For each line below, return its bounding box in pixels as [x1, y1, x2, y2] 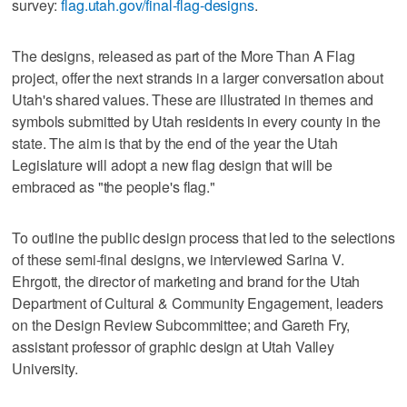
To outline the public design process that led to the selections [12, 227, 395, 249]
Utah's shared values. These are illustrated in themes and [12, 89, 374, 111]
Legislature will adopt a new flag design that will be [12, 154, 333, 176]
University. [12, 358, 78, 380]
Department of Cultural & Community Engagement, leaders [12, 293, 383, 314]
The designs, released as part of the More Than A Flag [12, 45, 355, 67]
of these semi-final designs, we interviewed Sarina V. [12, 249, 344, 271]
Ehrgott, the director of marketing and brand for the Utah [12, 271, 361, 293]
